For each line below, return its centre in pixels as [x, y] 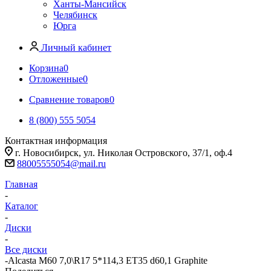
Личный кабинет [76, 47]
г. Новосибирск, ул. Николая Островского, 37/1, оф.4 [124, 153]
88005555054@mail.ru [61, 164]
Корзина [46, 68]
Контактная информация [56, 141]
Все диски [26, 250]
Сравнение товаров [69, 100]
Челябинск [75, 15]
